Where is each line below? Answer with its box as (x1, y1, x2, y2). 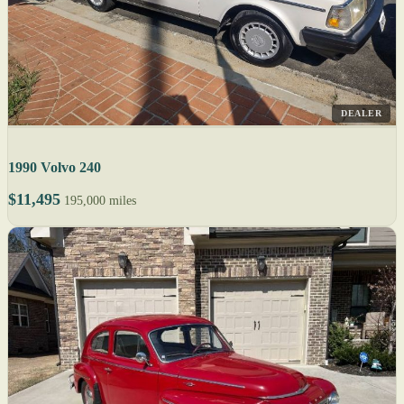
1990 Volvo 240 (8, 160, 101, 176)
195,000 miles (64, 194, 136, 208)
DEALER (341, 108, 381, 119)
